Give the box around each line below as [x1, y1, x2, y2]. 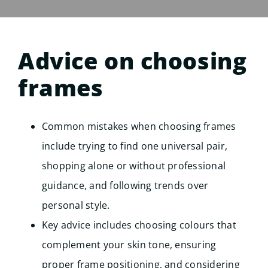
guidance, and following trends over [41, 178, 209, 192]
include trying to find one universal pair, [41, 139, 228, 153]
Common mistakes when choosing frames [41, 119, 236, 133]
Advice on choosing [17, 44, 247, 76]
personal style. [41, 198, 110, 212]
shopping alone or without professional [41, 159, 226, 172]
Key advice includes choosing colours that [41, 218, 236, 232]
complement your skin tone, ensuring [41, 237, 217, 251]
